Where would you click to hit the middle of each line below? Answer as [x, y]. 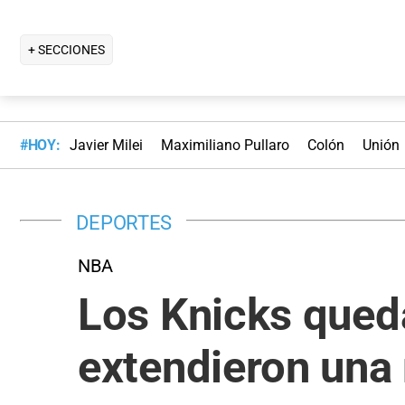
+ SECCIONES [66, 49]
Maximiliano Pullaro [225, 146]
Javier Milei [106, 146]
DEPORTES [124, 222]
